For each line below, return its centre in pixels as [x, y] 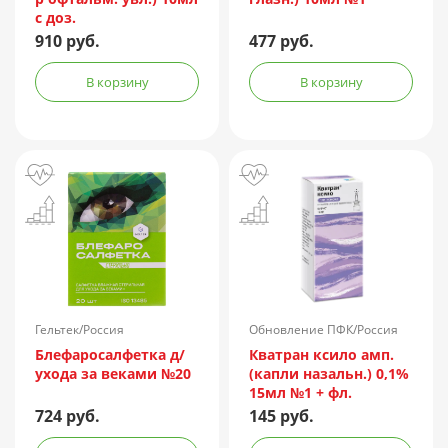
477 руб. [281, 41]
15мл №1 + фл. [300, 393]
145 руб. [281, 416]
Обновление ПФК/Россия [323, 330]
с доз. [55, 18]
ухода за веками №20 [113, 374]
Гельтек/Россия [79, 330]
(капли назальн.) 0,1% [329, 374]
